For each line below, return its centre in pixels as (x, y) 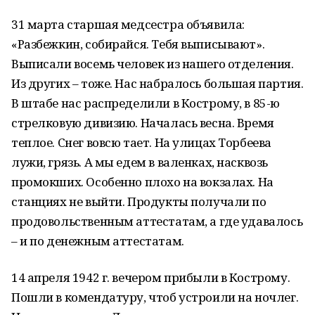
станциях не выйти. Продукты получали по (139, 201)
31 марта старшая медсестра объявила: (128, 24)
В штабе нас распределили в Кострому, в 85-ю (146, 103)
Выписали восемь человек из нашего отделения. (153, 64)
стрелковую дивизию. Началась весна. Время (143, 123)
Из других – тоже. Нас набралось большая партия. (157, 83)
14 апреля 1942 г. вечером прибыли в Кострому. (151, 277)
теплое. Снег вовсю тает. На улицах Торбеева (141, 142)
